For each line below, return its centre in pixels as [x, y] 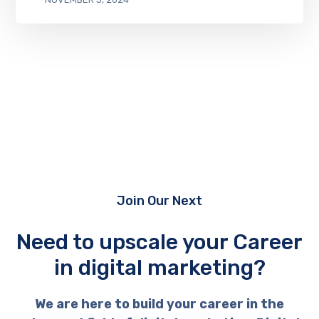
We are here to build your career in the [159, 304]
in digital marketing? [159, 267]
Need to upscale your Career [159, 242]
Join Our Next [159, 200]
